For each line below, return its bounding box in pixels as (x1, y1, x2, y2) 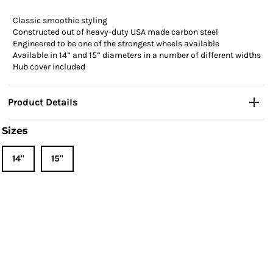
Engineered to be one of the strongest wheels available (13, 38, 220, 49)
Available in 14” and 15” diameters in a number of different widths (13, 49, 261, 60)
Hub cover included (13, 61, 86, 72)
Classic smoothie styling (13, 15, 108, 26)
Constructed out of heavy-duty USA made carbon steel (13, 26, 219, 37)
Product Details (8, 96, 78, 108)
